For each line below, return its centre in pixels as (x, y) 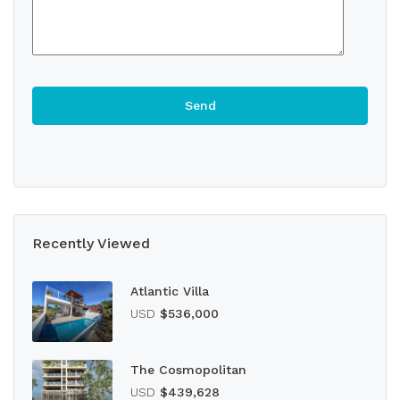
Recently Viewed (91, 243)
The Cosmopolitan (188, 369)
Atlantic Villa (170, 291)
